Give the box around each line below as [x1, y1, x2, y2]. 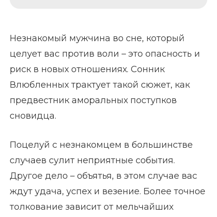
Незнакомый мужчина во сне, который [10, 32, 185, 44]
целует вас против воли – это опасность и [10, 48, 200, 59]
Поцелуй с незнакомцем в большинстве [10, 139, 193, 150]
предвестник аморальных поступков [10, 94, 177, 106]
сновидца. [10, 110, 56, 121]
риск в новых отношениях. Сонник [10, 63, 165, 75]
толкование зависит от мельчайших [10, 201, 173, 212]
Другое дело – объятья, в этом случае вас [10, 170, 197, 181]
